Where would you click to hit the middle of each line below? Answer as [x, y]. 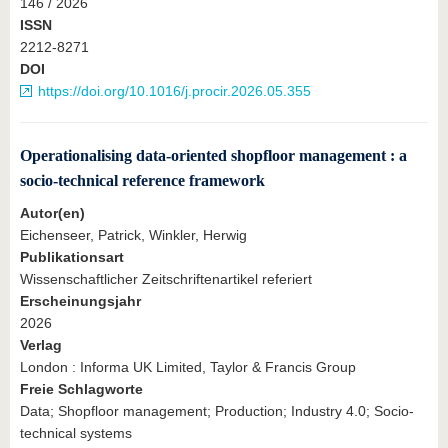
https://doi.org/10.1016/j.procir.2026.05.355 [174, 90]
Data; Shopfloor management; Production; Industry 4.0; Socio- [217, 411]
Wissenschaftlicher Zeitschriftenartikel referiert [166, 279]
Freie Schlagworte [81, 389]
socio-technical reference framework [142, 180]
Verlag [41, 345]
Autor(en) [52, 213]
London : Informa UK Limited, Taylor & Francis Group [188, 367]
